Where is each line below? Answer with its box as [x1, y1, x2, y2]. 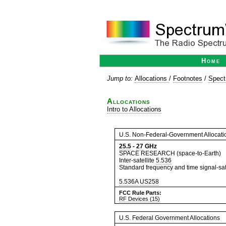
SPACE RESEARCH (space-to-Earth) [119, 150, 221, 157]
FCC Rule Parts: [119, 190, 161, 196]
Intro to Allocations [107, 105, 161, 113]
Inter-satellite [119, 157, 156, 164]
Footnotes [173, 75, 202, 82]
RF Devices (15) [119, 196, 160, 202]
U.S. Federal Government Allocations [119, 214, 220, 221]
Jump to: [107, 75, 135, 82]
